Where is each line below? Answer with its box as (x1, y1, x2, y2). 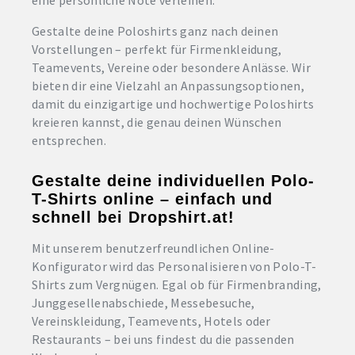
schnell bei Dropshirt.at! (32, 208, 235, 226)
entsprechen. (32, 132, 106, 148)
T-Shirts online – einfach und (32, 189, 273, 208)
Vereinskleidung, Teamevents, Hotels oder (32, 312, 271, 329)
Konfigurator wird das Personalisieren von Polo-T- (32, 258, 317, 274)
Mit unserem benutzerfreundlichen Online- (32, 239, 275, 256)
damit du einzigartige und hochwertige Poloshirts (32, 96, 315, 112)
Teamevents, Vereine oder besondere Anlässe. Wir (32, 59, 311, 75)
